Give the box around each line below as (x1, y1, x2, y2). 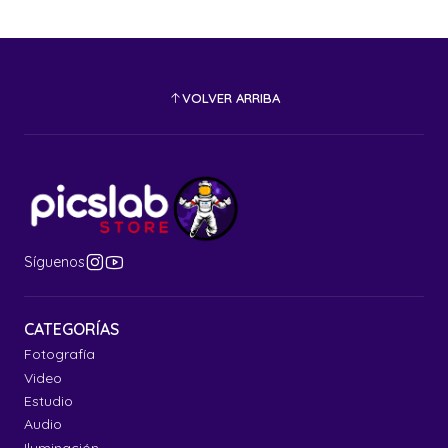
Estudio (24, 392, 73, 411)
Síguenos (24, 253, 85, 272)
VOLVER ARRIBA (181, 89, 280, 106)
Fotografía (24, 345, 95, 364)
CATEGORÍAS (24, 319, 119, 340)
